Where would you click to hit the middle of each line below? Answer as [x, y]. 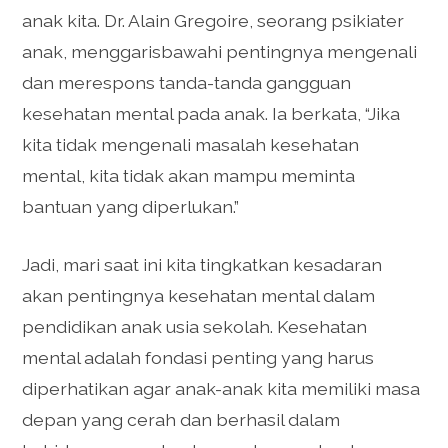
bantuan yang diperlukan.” [131, 207]
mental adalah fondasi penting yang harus [198, 357]
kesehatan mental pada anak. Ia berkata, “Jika [211, 114]
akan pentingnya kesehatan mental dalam [199, 295]
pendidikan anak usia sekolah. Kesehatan [195, 326]
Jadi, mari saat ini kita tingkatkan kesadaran [202, 264]
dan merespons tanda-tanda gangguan [187, 83]
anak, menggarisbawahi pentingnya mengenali [220, 52]
